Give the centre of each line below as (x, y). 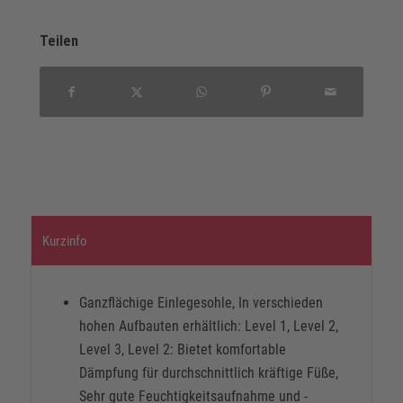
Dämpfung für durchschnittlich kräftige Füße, (208, 373)
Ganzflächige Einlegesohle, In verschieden (201, 303)
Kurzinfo (64, 242)
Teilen (58, 41)
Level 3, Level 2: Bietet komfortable (182, 350)
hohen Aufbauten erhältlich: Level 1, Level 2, (208, 327)
